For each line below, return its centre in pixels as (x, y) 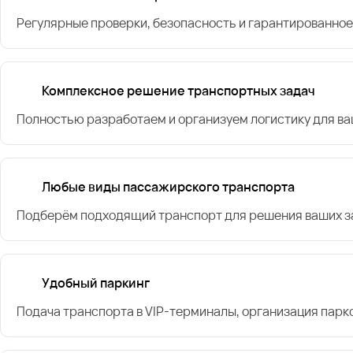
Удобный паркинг (96, 282)
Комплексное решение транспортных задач (178, 90)
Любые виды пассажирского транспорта (168, 186)
